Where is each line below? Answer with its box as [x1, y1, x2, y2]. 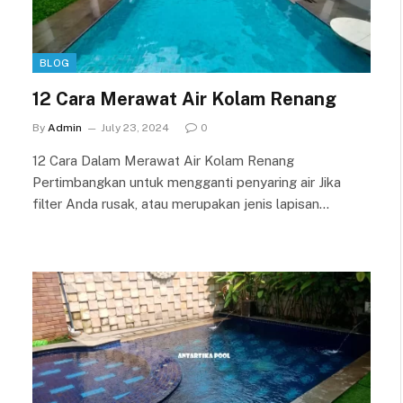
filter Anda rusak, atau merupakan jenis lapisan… [32, 195, 329, 211]
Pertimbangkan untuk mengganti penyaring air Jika [32, 174, 341, 190]
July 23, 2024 [101, 121, 169, 134]
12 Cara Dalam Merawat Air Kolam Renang [32, 152, 294, 168]
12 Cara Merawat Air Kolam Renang [32, 87, 336, 110]
